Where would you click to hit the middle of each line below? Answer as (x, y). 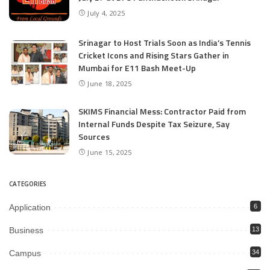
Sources (94, 136)
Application (30, 207)
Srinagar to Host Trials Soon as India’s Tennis (165, 43)
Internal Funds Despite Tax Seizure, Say (154, 124)
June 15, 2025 (110, 152)
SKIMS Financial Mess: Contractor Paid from (162, 111)
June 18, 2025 (110, 84)
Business (26, 230)
